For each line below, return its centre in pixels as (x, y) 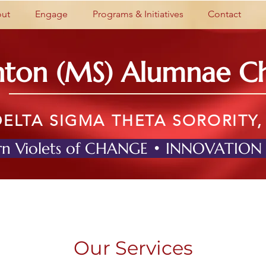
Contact (224, 14)
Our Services (133, 248)
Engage (51, 14)
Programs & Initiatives (138, 14)
